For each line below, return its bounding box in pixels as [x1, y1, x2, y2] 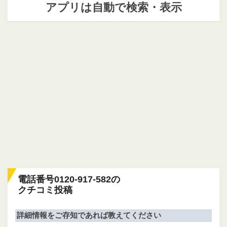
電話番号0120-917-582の [18, 174, 120, 185]
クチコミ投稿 [18, 185, 72, 196]
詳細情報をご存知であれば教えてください [17, 211, 161, 220]
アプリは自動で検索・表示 [45, 1, 182, 14]
